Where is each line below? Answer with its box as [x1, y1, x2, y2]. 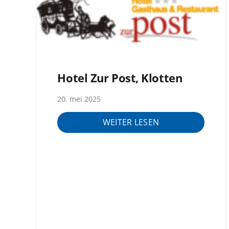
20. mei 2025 [57, 94, 101, 104]
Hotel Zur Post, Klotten [57, 70, 182, 86]
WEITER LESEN [102, 117, 159, 128]
